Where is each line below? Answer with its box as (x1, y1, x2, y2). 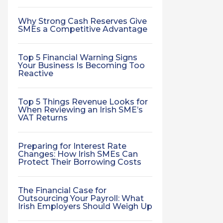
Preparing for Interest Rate (18, 141, 126, 151)
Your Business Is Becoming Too (18, 61, 145, 70)
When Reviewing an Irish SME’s (18, 105, 143, 114)
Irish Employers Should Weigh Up (18, 202, 152, 211)
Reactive (18, 69, 53, 78)
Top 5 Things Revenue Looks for (18, 97, 148, 107)
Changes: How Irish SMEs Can (18, 149, 138, 159)
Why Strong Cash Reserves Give (18, 16, 147, 26)
